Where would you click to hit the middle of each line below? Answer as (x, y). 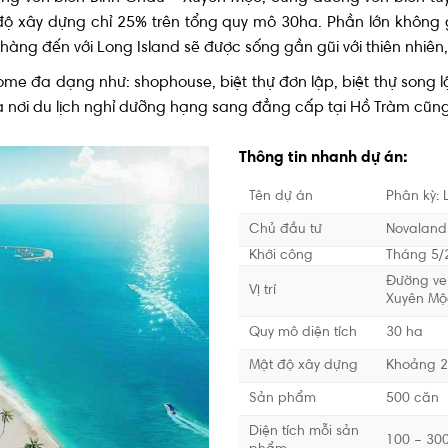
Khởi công (281, 256)
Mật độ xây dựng (303, 366)
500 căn (412, 399)
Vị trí (262, 291)
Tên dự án (281, 197)
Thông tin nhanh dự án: (323, 158)
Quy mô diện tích (303, 333)
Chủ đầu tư (285, 230)
